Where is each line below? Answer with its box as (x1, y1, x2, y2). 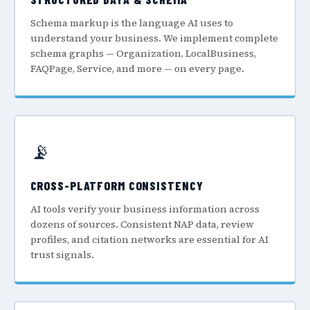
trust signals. (30, 247, 94, 262)
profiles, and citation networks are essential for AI (30, 232, 268, 246)
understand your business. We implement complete (30, 31, 278, 45)
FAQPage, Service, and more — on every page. (30, 62, 244, 75)
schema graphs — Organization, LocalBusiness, (30, 46, 256, 60)
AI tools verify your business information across (30, 201, 259, 216)
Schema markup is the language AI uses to (30, 16, 233, 30)
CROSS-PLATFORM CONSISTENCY (30, 177, 203, 193)
